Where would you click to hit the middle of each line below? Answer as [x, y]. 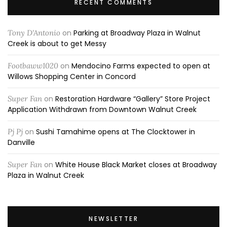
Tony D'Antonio [34, 33]
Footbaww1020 [33, 66]
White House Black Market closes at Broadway [136, 165]
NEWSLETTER [113, 219]
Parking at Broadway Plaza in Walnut [137, 33]
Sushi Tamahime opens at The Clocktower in [116, 132]
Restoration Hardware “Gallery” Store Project [133, 99]
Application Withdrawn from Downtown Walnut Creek [102, 110]
